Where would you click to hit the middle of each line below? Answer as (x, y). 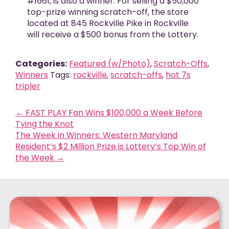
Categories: (41, 64)
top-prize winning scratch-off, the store (108, 12)
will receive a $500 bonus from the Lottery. (112, 35)
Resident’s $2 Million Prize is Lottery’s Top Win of (111, 147)
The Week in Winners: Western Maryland (96, 135)
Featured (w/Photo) (110, 64)
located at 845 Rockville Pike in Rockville (108, 24)
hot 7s (178, 75)
